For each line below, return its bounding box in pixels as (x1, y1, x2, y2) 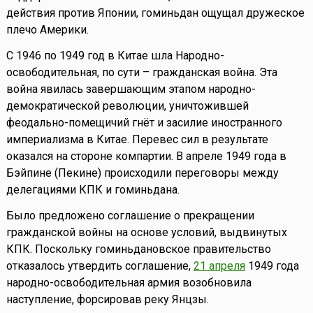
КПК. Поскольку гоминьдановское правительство (6, 242, 271, 256)
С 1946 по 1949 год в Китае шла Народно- (6, 49, 224, 63)
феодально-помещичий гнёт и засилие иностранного (6, 116, 282, 130)
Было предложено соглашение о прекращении (6, 209, 254, 223)
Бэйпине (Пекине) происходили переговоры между (6, 166, 279, 180)
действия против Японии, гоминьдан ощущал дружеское (6, 6, 305, 20)
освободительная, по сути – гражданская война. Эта (6, 66, 277, 80)
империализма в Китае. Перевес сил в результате (6, 133, 268, 147)
